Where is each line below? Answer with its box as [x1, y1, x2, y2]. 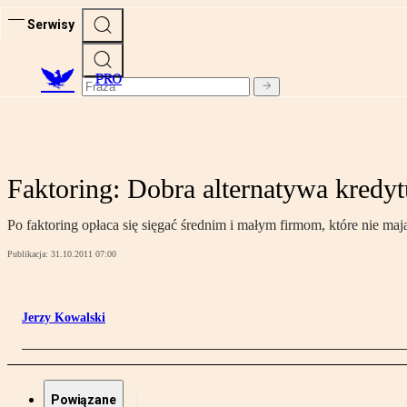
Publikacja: [7, 249, 51, 260]
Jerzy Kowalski [22, 311, 105, 325]
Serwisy [27, 16, 74, 32]
